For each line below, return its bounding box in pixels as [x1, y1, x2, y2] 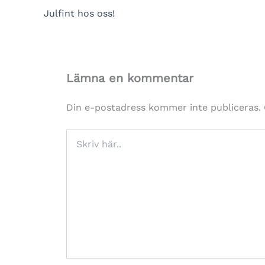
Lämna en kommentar [66, 70, 193, 85]
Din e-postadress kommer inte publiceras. [66, 101, 261, 113]
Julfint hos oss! [44, 7, 115, 19]
